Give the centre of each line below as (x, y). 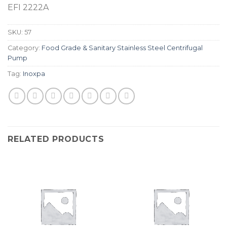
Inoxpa (34, 73)
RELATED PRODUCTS (56, 139)
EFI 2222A (28, 7)
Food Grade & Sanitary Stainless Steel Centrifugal (122, 48)
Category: (25, 48)
